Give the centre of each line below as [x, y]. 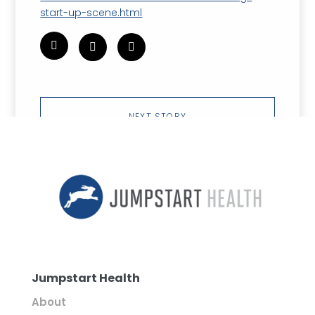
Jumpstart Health [85, 278]
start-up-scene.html [91, 12]
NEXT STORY [157, 116]
